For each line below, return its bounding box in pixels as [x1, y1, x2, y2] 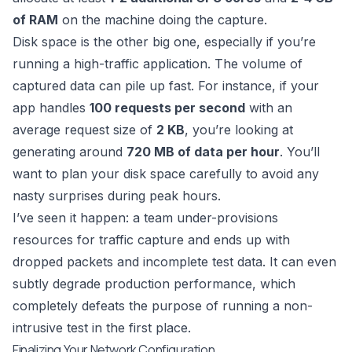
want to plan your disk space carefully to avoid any [13, 166, 319, 182]
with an [245, 100, 292, 116]
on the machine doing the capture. [58, 12, 267, 28]
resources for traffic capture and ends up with [13, 232, 290, 248]
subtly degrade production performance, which [13, 276, 295, 292]
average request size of [13, 122, 156, 138]
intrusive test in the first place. [13, 320, 191, 336]
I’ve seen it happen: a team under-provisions [13, 210, 278, 226]
